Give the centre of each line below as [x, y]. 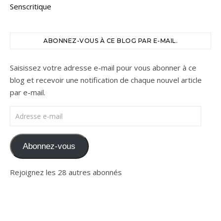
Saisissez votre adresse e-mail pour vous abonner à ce [103, 68]
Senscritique [31, 7]
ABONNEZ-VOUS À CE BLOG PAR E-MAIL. [110, 41]
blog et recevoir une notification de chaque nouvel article [106, 80]
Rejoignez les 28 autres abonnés [66, 172]
